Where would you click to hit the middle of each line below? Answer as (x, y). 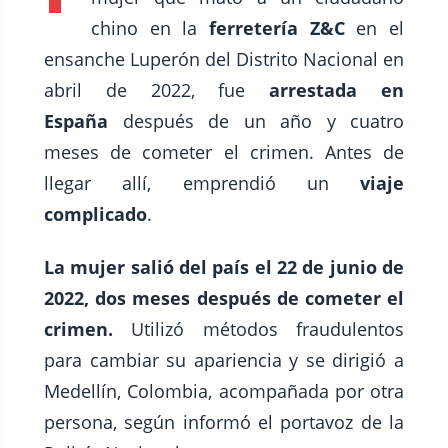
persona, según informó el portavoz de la (224, 422)
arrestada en (337, 90)
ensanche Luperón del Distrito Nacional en (224, 59)
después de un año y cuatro (256, 121)
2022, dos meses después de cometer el (224, 298)
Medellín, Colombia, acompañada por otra (224, 391)
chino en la (144, 28)
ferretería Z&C (271, 28)
